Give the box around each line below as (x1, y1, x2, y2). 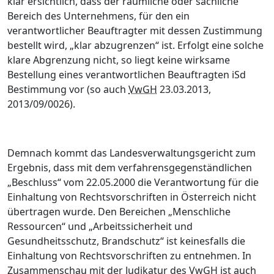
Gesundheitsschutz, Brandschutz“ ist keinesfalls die (7, 234, 245, 248)
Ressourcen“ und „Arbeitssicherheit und (7, 220, 193, 233)
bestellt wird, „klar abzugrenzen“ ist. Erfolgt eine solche (7, 39, 264, 52)
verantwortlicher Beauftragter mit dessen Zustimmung (7, 24, 262, 37)
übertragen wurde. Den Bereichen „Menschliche (7, 205, 231, 218)
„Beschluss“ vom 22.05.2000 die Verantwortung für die (7, 176, 259, 189)
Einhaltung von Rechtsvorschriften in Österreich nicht (7, 190, 256, 204)
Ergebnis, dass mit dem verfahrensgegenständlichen (7, 161, 252, 174)
